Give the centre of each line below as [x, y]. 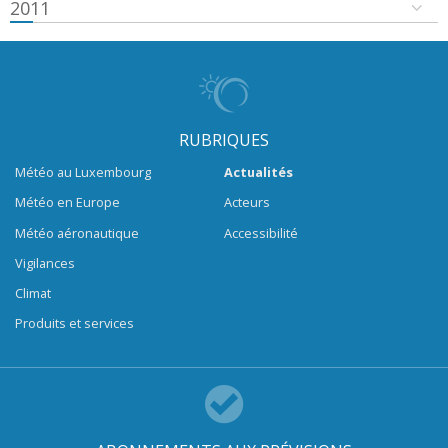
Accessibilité [261, 232]
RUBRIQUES [224, 139]
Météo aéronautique [77, 232]
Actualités [258, 172]
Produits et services [74, 323]
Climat [33, 292]
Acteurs [247, 202]
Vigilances [45, 262]
